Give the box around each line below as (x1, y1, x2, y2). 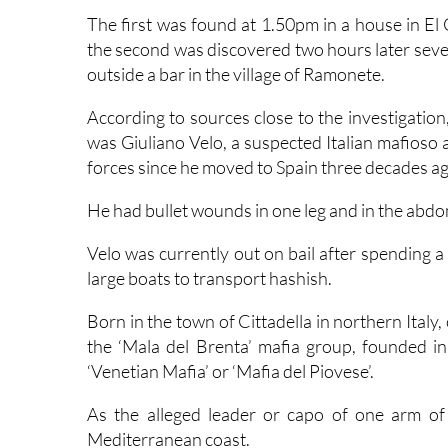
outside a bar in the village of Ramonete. (87, 27, 385, 50)
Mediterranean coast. (87, 392, 250, 415)
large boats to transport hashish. (87, 231, 332, 254)
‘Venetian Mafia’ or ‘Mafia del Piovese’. (87, 324, 374, 347)
